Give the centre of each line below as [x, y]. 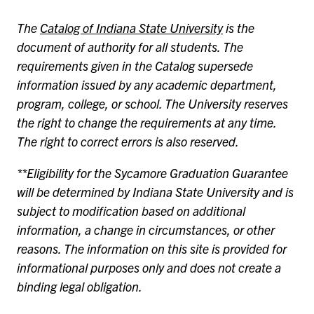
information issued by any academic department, [147, 84]
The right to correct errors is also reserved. [129, 141]
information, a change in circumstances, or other [146, 229]
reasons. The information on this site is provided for [152, 248]
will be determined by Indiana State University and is [155, 191]
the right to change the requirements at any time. [146, 122]
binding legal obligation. [81, 286]
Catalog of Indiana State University [131, 27]
